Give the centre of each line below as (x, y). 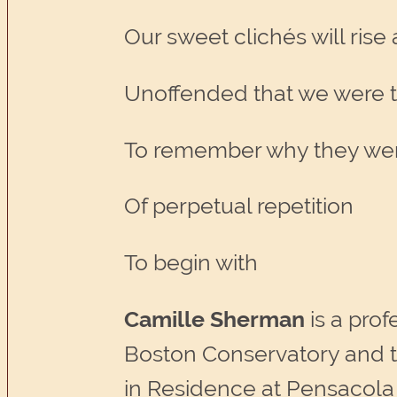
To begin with (191, 263)
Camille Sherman (215, 320)
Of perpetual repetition (239, 206)
